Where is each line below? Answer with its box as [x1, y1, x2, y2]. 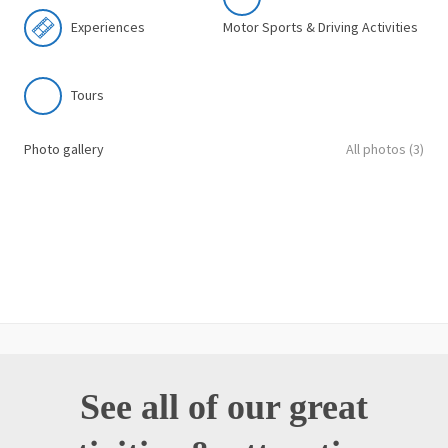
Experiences [71, 18, 145, 37]
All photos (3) [346, 139, 424, 158]
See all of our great [80, 387, 368, 428]
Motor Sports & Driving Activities [223, 18, 418, 37]
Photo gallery [24, 139, 104, 158]
